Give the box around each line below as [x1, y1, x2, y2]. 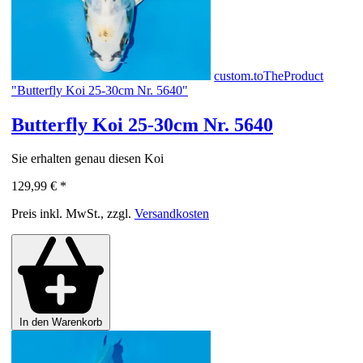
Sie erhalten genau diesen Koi [11, 152, 164, 166]
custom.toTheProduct [214, 68, 324, 83]
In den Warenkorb [19, 315, 102, 328]
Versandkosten [135, 207, 209, 221]
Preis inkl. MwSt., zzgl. [11, 207, 135, 221]
